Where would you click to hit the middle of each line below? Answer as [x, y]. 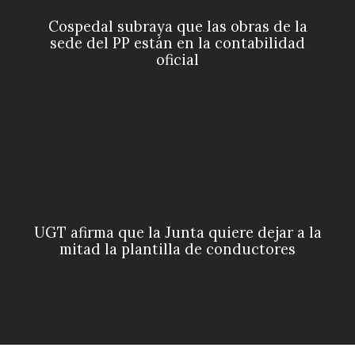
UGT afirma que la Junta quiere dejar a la [177, 233]
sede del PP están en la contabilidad [177, 43]
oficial [177, 59]
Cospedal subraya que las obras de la [177, 26]
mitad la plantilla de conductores [177, 250]
